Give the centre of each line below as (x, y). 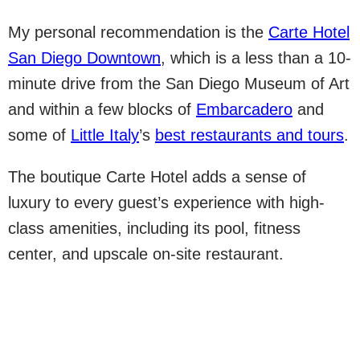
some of (39, 135)
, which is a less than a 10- (256, 58)
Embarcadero (244, 109)
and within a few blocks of (102, 109)
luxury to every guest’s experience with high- (166, 202)
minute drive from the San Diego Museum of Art (179, 84)
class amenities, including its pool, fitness (154, 228)
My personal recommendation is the (138, 32)
